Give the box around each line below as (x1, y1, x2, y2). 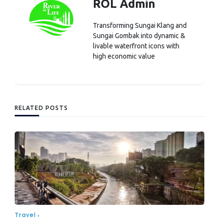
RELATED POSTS (15, 104, 68, 111)
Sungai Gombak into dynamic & (93, 31, 185, 40)
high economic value (93, 52, 155, 60)
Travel (15, 212, 36, 218)
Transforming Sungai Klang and (93, 21, 187, 29)
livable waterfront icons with (93, 42, 179, 50)
